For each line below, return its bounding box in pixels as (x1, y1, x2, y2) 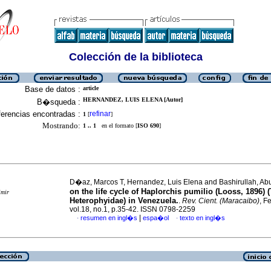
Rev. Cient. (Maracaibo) (182, 197, 260, 205)
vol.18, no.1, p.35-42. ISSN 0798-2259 (70, 205, 195, 214)
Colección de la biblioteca (68, 51, 203, 63)
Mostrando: (42, 121, 80, 130)
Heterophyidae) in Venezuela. (70, 196, 178, 205)
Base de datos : (25, 85, 80, 94)
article (83, 85, 99, 91)
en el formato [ (96, 122, 137, 129)
